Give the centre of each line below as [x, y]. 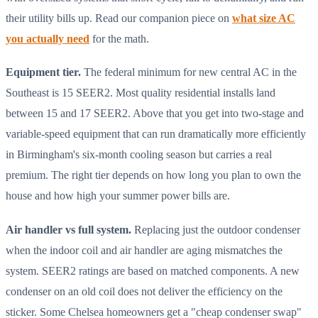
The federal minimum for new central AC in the [189, 72]
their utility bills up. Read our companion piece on [119, 18]
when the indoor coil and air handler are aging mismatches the [144, 250]
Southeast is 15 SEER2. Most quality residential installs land [141, 93]
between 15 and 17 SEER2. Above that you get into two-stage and [155, 114]
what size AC [264, 18]
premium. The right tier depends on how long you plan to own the [153, 175]
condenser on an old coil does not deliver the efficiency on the [144, 291]
